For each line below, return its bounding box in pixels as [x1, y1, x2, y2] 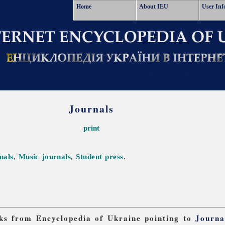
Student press [76, 152, 124, 161]
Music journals [18, 152, 71, 161]
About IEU [139, 3, 168, 10]
